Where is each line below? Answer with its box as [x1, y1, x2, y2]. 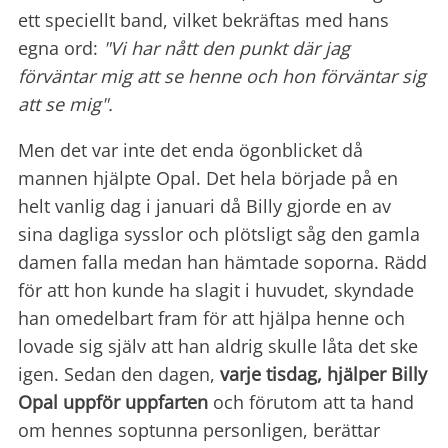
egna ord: [18, 36, 103, 61]
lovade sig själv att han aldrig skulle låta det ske [18, 334, 418, 359]
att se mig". [18, 92, 113, 117]
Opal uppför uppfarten [18, 390, 208, 415]
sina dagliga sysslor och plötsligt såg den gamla [18, 222, 420, 247]
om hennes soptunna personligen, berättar [18, 418, 380, 443]
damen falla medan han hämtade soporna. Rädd [18, 250, 427, 275]
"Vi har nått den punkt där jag [103, 36, 350, 61]
